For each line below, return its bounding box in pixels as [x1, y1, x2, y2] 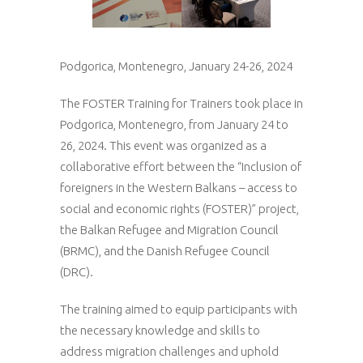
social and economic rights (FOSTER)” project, [60, 202, 299, 216]
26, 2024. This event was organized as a [60, 139, 267, 152]
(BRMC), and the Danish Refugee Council [60, 244, 270, 258]
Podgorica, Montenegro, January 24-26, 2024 [60, 59, 293, 73]
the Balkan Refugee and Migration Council [60, 223, 279, 237]
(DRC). [60, 265, 93, 279]
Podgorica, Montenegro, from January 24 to [60, 117, 288, 131]
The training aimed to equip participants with [60, 302, 297, 316]
